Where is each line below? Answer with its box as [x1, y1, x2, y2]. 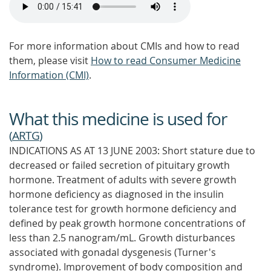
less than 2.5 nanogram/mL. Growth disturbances [9, 231, 235, 244]
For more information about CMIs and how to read [9, 39, 240, 53]
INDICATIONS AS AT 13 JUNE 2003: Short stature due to [9, 144, 255, 157]
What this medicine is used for [9, 108, 227, 130]
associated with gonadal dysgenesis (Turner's [9, 246, 216, 259]
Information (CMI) [9, 68, 89, 82]
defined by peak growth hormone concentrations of [9, 217, 245, 230]
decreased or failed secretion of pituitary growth [9, 158, 230, 172]
